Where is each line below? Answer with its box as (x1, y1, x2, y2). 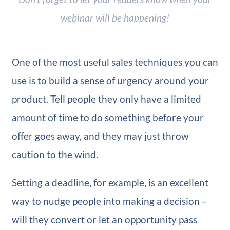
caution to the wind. (11, 148, 98, 160)
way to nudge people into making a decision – (11, 195, 207, 207)
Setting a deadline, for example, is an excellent (11, 176, 208, 188)
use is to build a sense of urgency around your (11, 74, 209, 86)
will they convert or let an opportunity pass (11, 213, 197, 225)
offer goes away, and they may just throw (11, 129, 189, 142)
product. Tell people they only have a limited (11, 92, 201, 105)
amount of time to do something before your (11, 111, 204, 123)
